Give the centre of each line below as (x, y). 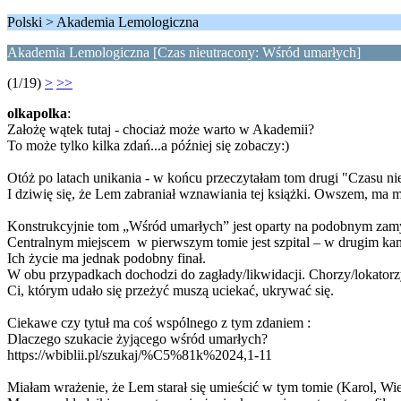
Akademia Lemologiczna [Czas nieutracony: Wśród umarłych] (184, 52)
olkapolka (37, 113)
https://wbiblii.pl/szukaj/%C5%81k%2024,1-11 (140, 355)
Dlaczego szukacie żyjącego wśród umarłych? (137, 339)
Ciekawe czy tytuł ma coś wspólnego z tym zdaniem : (159, 323)
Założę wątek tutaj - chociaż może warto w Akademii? (161, 129)
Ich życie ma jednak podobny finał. (107, 258)
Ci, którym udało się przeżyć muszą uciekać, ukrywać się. (171, 290)
